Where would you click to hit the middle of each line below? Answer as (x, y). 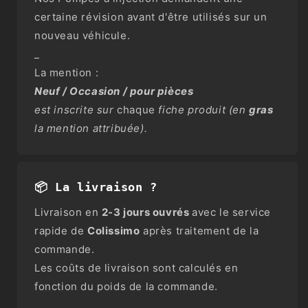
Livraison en (68, 212)
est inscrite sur (76, 110)
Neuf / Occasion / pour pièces (114, 91)
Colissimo (114, 231)
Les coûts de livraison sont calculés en (136, 268)
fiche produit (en (202, 110)
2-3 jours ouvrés (147, 212)
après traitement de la (199, 231)
